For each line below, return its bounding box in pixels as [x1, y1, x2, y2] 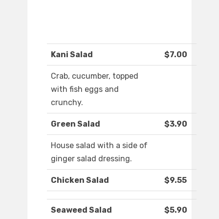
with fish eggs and [51, 85, 119, 94]
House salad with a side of [51, 141, 148, 151]
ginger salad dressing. [51, 154, 132, 164]
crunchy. [51, 98, 83, 108]
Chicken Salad [51, 175, 109, 185]
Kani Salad [51, 50, 93, 60]
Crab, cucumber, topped [51, 71, 138, 81]
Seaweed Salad [51, 205, 112, 215]
